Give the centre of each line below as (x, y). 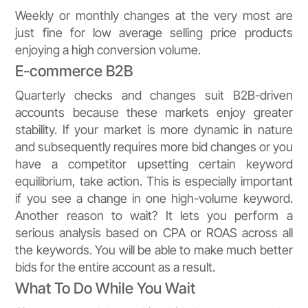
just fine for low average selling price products (154, 33)
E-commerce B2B (74, 71)
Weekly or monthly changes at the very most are (154, 16)
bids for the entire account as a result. (115, 267)
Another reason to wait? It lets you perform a (154, 216)
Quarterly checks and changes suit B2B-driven (154, 96)
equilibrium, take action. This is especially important (154, 181)
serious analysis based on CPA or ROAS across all (154, 233)
